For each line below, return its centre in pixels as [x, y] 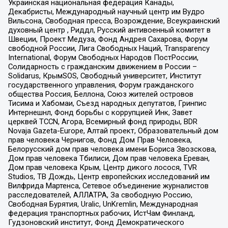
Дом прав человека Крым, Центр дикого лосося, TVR [102, 168]
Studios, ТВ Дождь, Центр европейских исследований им [109, 177]
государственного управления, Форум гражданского [101, 85]
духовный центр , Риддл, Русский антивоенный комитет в [109, 30]
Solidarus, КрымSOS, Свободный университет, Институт [105, 76]
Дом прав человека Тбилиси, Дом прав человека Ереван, [109, 159]
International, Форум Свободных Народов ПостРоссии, [103, 58]
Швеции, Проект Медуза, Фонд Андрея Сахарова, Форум [108, 39]
